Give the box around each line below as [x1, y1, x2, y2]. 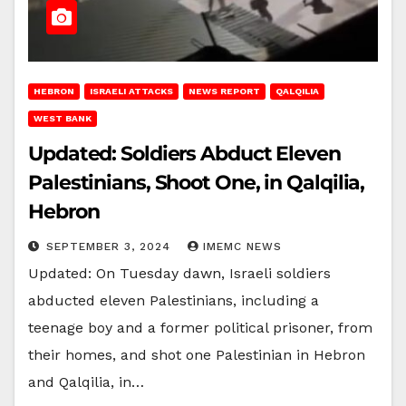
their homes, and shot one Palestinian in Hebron [28, 345, 365, 363]
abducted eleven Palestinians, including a [28, 291, 319, 309]
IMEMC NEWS [203, 239, 282, 253]
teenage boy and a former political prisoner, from [28, 318, 372, 336]
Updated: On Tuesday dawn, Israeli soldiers [28, 264, 331, 282]
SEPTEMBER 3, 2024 [46, 239, 175, 253]
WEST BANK [34, 112, 92, 123]
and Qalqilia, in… [28, 372, 144, 391]
